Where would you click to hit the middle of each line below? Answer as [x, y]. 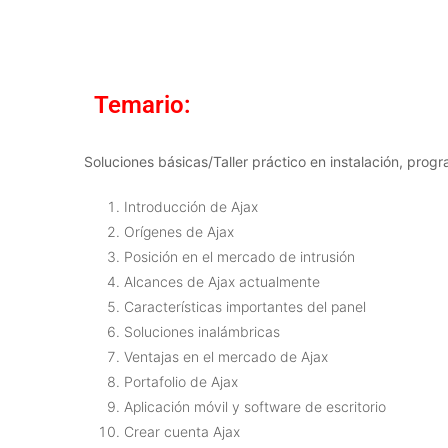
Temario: [142, 105]
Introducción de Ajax [191, 206]
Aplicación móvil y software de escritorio [255, 406]
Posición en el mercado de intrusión [239, 256]
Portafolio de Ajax [181, 381]
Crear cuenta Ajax [182, 431]
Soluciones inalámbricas [202, 331]
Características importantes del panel [245, 306]
